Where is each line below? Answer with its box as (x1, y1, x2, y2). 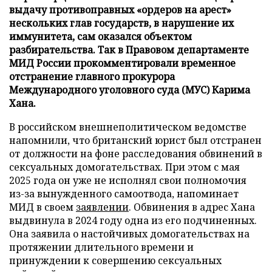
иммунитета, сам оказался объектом (9, 29, 192, 43)
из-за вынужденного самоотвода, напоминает (9, 186, 239, 200)
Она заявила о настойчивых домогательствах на (9, 226, 250, 240)
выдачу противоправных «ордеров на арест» (9, 2, 231, 16)
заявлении (76, 200, 129, 214)
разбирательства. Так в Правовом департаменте (9, 42, 249, 56)
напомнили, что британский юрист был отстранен (9, 133, 262, 147)
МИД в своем (9, 200, 76, 214)
